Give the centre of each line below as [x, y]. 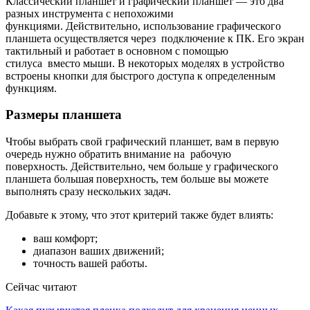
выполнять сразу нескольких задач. [88, 192]
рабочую [211, 154]
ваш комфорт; [65, 239]
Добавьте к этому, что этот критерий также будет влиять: [139, 215]
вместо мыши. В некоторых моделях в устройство [165, 63]
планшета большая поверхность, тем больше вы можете [137, 179]
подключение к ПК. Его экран [233, 38]
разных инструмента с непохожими [90, 13]
